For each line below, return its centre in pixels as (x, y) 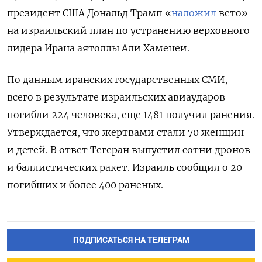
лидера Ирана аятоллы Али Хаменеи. (98, 48)
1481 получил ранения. (199, 114)
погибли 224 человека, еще (75, 114)
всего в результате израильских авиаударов (116, 97)
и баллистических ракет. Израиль (92, 167)
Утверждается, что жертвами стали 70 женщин (125, 132)
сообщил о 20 (209, 167)
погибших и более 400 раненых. (85, 185)
